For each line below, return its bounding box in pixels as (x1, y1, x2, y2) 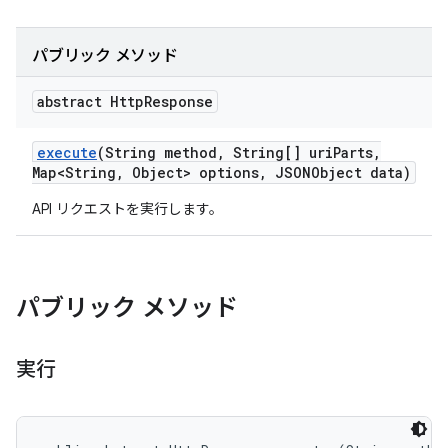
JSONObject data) (267, 163, 411, 182)
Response (144, 92, 213, 111)
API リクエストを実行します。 (32, 200, 223, 218)
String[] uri (225, 143, 333, 162)
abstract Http (37, 92, 144, 111)
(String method (97, 143, 217, 162)
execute (37, 143, 97, 162)
